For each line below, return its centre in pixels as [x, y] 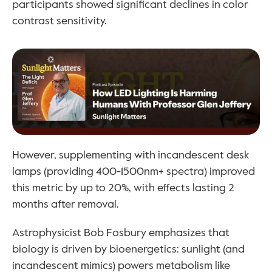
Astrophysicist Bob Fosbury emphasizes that [121, 232]
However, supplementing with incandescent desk [131, 155]
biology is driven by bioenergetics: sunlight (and [128, 249]
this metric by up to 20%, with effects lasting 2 [123, 187]
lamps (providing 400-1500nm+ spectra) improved [134, 171]
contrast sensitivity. [59, 20]
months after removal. [66, 204]
